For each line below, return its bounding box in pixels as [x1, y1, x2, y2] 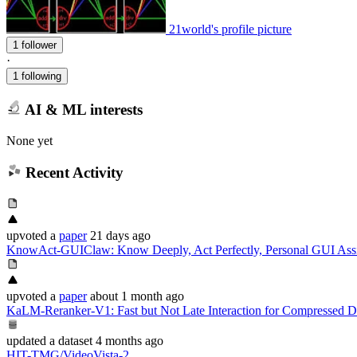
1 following [13, 70, 61, 83]
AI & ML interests [21, 100, 143, 118]
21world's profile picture [169, 22, 292, 37]
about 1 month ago [90, 288, 184, 303]
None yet [6, 133, 53, 147]
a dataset [46, 333, 92, 347]
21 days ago [90, 228, 151, 242]
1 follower [22, 39, 57, 52]
